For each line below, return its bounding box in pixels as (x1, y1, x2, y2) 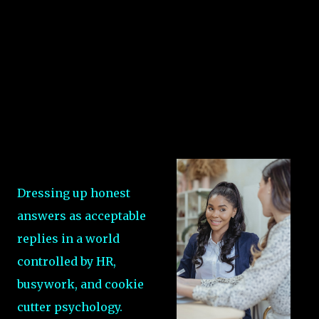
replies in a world (17, 231, 120, 246)
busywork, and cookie (17, 277, 144, 291)
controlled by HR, (17, 254, 116, 268)
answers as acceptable (17, 209, 146, 223)
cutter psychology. (17, 300, 122, 314)
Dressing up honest (17, 186, 130, 200)
